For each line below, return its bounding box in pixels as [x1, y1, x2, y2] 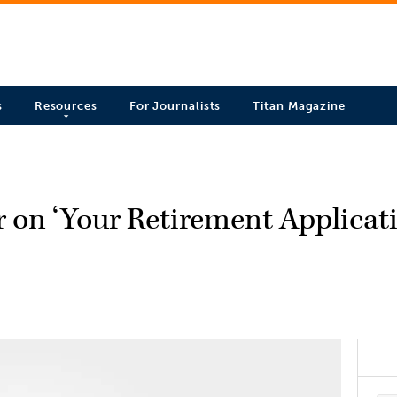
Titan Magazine [253, 99, 346, 113]
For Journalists [128, 99, 222, 113]
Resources [34, 99, 97, 113]
